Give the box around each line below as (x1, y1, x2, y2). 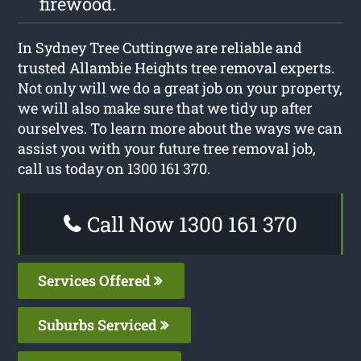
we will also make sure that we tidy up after (18, 98, 313, 118)
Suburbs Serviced (38, 314, 161, 334)
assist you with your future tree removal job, (18, 138, 317, 158)
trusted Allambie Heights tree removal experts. (18, 57, 335, 77)
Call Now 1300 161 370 (82, 210, 297, 238)
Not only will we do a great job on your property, (18, 77, 343, 98)
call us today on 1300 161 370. (18, 158, 211, 178)
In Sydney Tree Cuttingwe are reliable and (18, 37, 303, 57)
